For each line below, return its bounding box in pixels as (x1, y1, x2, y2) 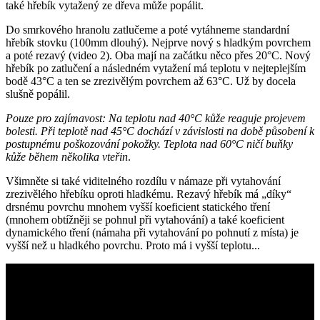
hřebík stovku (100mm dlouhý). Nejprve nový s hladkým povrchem (6, 36, 311, 49)
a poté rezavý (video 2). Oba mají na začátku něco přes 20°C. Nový (6, 49, 311, 62)
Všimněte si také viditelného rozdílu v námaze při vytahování (6, 175, 281, 188)
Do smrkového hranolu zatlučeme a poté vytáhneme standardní (6, 24, 289, 36)
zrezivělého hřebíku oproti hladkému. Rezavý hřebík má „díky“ (6, 188, 291, 201)
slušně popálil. (6, 88, 70, 101)
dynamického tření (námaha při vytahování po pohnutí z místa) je (6, 226, 299, 239)
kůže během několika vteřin (6, 151, 128, 164)
